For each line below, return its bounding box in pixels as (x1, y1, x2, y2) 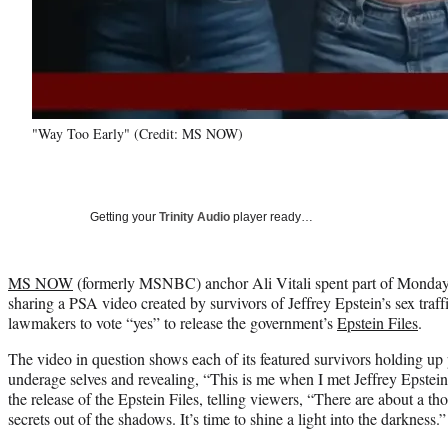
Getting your (90, 209, 159, 224)
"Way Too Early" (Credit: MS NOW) (32, 123, 243, 143)
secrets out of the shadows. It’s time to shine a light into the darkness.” (8, 407, 446, 429)
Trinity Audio (159, 209, 230, 224)
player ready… (230, 209, 313, 224)
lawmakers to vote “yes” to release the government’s (8, 311, 337, 333)
